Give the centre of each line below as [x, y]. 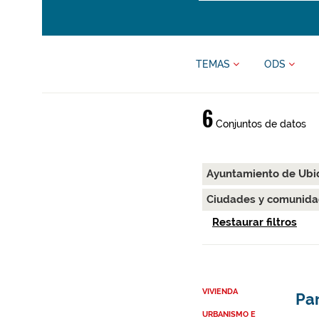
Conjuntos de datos [259, 124]
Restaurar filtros [254, 223]
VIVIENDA [220, 292]
